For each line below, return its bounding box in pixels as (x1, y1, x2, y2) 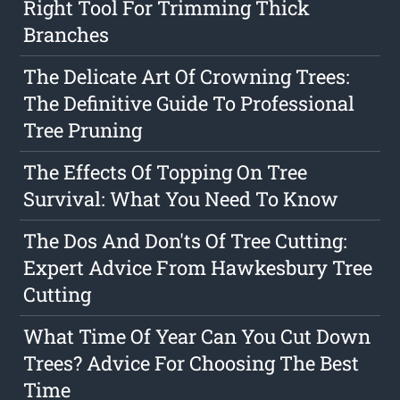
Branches (23, 21, 110, 48)
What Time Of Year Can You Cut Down (23, 323, 371, 350)
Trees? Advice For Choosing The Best (23, 350, 360, 377)
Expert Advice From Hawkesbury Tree (23, 254, 373, 281)
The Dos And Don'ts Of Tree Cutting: (23, 228, 348, 254)
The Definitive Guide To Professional (23, 90, 355, 117)
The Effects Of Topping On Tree (23, 159, 308, 186)
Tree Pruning (23, 117, 143, 144)
